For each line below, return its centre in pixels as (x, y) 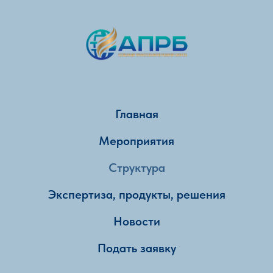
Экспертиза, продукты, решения (136, 194)
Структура (136, 168)
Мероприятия (136, 141)
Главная (136, 114)
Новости (136, 221)
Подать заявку (136, 248)
